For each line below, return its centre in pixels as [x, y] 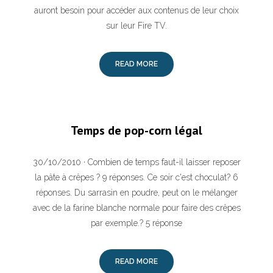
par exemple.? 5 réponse [136, 223]
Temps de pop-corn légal [136, 130]
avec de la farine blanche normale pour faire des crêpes [136, 208]
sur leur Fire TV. [136, 26]
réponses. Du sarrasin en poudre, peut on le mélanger [136, 193]
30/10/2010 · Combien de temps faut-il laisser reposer [136, 162]
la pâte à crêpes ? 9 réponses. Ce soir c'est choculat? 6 [136, 177]
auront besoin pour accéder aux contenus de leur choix [136, 10]
